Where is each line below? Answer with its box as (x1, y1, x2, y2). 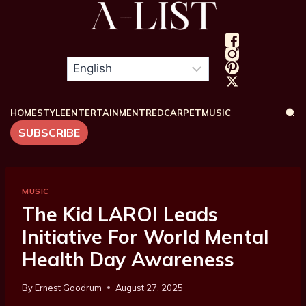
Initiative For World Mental (22, 225, 268, 249)
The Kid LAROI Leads (22, 202, 218, 227)
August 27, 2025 (115, 282, 184, 294)
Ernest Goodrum (35, 282, 102, 294)
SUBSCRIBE (18, 125, 80, 139)
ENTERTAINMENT (66, 107, 145, 118)
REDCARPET (145, 107, 201, 118)
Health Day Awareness (22, 247, 234, 272)
